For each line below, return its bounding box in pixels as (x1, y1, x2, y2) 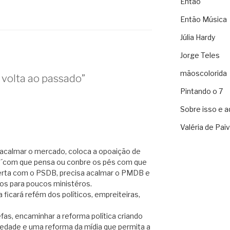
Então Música (180, 15, 227, 24)
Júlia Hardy (180, 33, 215, 42)
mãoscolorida (180, 69, 227, 78)
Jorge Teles (180, 51, 220, 60)
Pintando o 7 (180, 87, 223, 96)
